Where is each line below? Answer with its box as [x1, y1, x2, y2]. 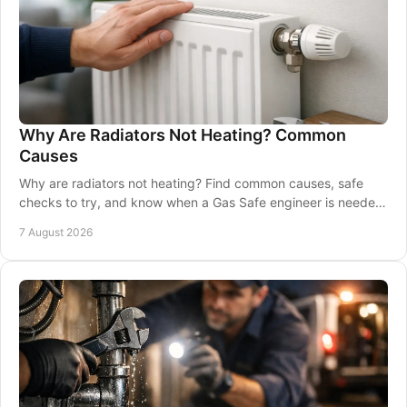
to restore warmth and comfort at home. [19, 213, 256, 229]
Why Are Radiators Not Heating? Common [19, 125, 346, 144]
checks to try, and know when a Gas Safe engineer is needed [19, 194, 383, 210]
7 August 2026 [19, 225, 93, 239]
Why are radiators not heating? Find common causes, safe [19, 175, 363, 191]
